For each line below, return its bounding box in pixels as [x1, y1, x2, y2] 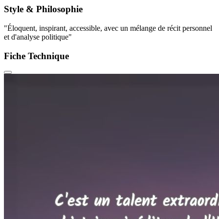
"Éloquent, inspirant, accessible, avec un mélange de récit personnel [4, 24, 212, 33]
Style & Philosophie [4, 4, 83, 15]
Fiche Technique [4, 50, 69, 61]
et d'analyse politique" [4, 33, 72, 42]
